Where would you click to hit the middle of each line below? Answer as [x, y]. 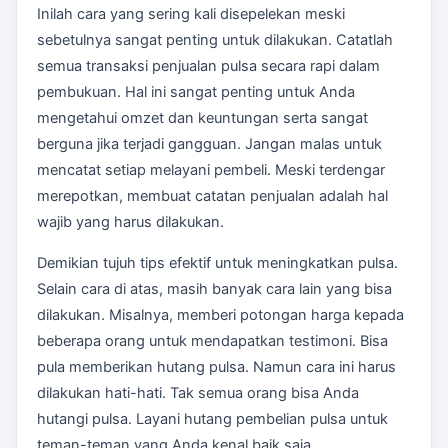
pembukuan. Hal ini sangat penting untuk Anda [196, 91]
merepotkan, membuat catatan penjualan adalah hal [212, 195]
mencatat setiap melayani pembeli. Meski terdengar [211, 169]
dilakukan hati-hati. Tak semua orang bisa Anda [198, 393]
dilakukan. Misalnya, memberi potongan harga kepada [220, 315]
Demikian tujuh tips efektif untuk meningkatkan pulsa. [217, 263]
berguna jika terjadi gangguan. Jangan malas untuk [209, 143]
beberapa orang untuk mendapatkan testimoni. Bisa [212, 341]
